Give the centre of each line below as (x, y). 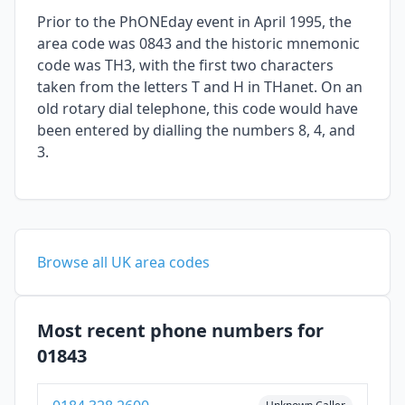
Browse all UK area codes (123, 263)
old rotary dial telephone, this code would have (198, 109)
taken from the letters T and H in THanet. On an (200, 87)
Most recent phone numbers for (180, 331)
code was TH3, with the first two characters (185, 66)
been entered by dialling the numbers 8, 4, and (196, 131)
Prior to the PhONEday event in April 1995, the (194, 22)
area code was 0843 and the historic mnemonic (198, 44)
